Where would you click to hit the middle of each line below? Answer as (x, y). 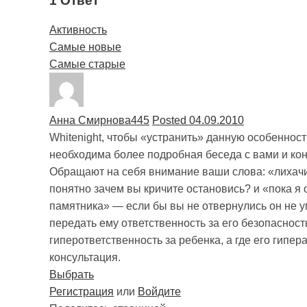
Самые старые (87, 64)
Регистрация (82, 292)
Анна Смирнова (90, 121)
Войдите (159, 292)
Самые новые (85, 47)
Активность (78, 30)
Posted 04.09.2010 (198, 121)
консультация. (85, 258)
